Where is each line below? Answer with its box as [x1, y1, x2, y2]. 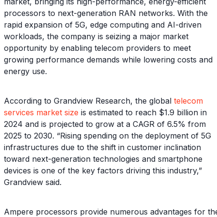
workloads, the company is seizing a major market [4, 31, 188, 41]
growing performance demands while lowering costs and [4, 54, 213, 64]
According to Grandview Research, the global [4, 95, 174, 106]
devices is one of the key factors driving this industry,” [4, 165, 202, 175]
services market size [4, 107, 78, 117]
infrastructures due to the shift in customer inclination [4, 142, 201, 152]
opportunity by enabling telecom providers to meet [4, 43, 191, 53]
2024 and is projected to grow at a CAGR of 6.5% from [4, 119, 206, 129]
